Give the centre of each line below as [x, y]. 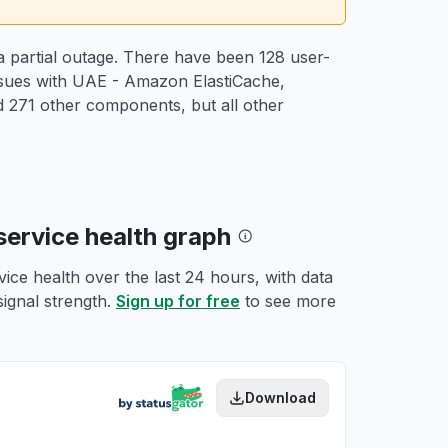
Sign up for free [178, 301]
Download [280, 397]
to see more [288, 301]
